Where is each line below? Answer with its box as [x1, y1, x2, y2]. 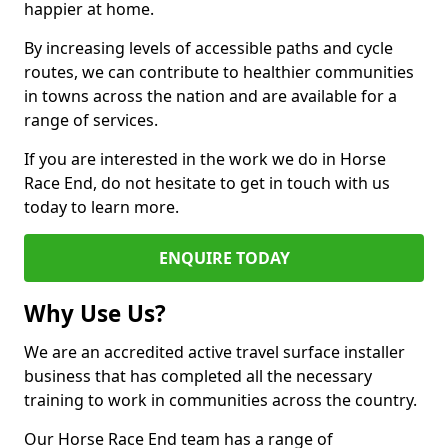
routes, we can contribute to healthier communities [24, 61, 414, 83]
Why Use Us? [24, 298, 166, 329]
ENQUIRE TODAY [158, 247, 290, 269]
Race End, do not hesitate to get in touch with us [24, 172, 390, 194]
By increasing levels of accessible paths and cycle [24, 37, 393, 59]
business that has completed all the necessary [24, 365, 372, 387]
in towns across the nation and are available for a [24, 85, 397, 107]
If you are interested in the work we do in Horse [24, 148, 386, 170]
